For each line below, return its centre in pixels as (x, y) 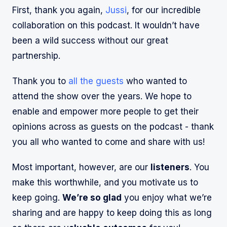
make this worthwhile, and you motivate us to (105, 182)
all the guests (96, 81)
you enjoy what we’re (167, 197)
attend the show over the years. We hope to (102, 96)
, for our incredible (164, 10)
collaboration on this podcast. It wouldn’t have (106, 25)
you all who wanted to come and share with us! (108, 142)
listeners (170, 167)
